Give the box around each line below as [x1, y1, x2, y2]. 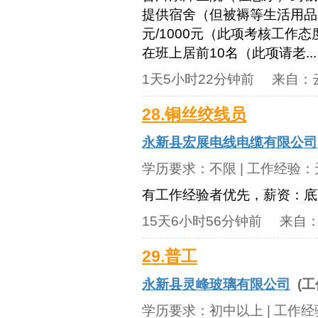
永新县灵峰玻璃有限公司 [142, 277, 290, 292]
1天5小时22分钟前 [142, 72, 254, 87]
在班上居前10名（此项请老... [142, 45, 317, 60]
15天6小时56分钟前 [142, 214, 262, 229]
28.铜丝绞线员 [142, 106, 246, 124]
